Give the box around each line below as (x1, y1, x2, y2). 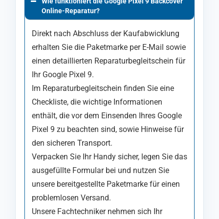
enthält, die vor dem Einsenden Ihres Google (32, 110, 182, 120)
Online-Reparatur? (42, 6, 100, 15)
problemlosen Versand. (32, 193, 111, 202)
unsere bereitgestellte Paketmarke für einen (32, 179, 180, 189)
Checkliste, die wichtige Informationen (32, 97, 162, 107)
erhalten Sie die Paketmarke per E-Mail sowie (32, 42, 186, 52)
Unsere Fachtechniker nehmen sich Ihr (32, 206, 162, 216)
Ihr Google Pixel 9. (32, 69, 94, 79)
